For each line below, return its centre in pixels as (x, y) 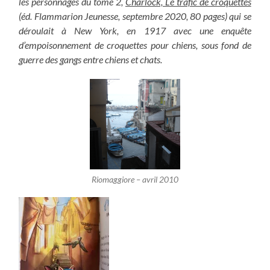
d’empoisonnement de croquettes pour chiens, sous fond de (135, 45)
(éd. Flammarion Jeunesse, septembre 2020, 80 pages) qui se (135, 16)
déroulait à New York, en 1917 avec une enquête (135, 31)
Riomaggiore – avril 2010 (135, 180)
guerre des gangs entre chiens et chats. (92, 60)
